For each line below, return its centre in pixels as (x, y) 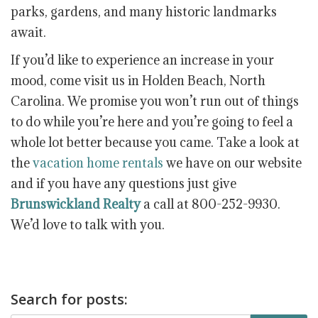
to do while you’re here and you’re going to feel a (152, 122)
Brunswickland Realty (76, 204)
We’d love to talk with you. (88, 225)
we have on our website (232, 163)
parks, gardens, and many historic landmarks (144, 12)
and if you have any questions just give (124, 184)
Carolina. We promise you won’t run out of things (155, 102)
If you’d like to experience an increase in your (142, 60)
